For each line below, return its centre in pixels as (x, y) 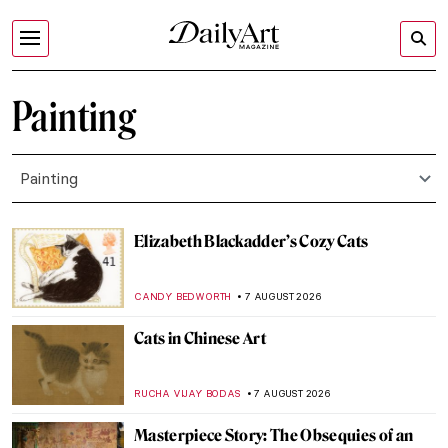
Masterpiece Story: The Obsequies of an (274, 435)
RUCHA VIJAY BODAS (187, 393)
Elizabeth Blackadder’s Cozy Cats (251, 241)
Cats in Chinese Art (200, 338)
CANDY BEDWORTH (183, 296)
